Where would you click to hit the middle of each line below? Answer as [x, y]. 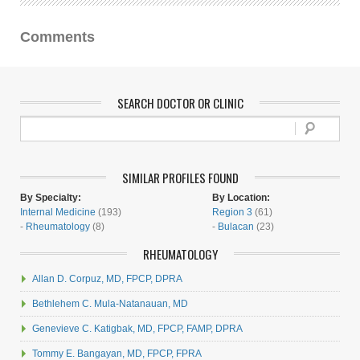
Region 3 [232, 212]
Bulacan [236, 227]
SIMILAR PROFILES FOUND [180, 178]
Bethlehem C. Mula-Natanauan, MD [110, 304]
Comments [57, 37]
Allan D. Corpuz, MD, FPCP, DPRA [107, 279]
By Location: [241, 198]
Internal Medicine [58, 212]
